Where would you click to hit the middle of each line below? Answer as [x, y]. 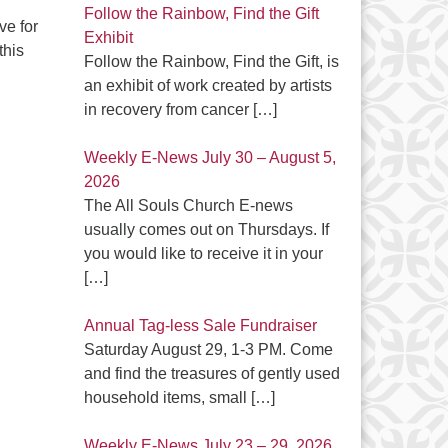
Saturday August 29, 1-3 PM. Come [208, 349]
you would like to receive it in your [203, 253]
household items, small [167, 397]
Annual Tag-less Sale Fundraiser [200, 325]
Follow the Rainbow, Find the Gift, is [211, 61]
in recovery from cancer [168, 109]
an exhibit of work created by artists [207, 85]
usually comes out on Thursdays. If [206, 229]
